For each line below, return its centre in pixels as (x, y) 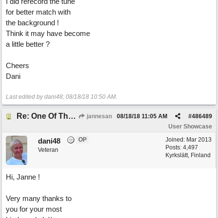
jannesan (99, 116)
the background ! (32, 23)
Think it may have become (48, 33)
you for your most (34, 209)
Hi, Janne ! (23, 177)
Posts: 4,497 (182, 147)
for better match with (38, 12)
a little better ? (28, 44)
